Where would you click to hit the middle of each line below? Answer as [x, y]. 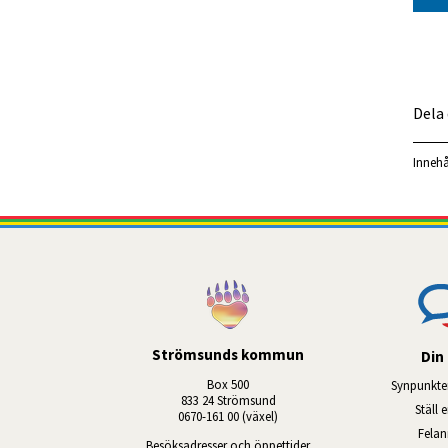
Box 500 [228, 384]
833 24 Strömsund [228, 400]
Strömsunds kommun [228, 354]
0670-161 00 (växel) [228, 416]
